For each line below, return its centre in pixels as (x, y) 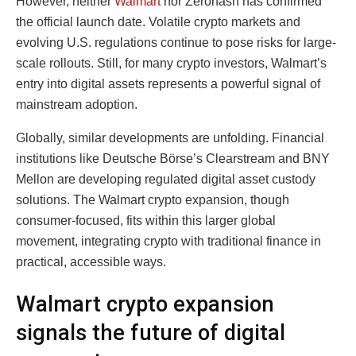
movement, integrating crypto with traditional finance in (168, 241)
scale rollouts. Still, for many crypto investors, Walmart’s (171, 63)
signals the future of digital (151, 333)
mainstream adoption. (77, 104)
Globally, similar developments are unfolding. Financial (170, 137)
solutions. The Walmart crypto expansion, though (153, 199)
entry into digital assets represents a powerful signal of (168, 83)
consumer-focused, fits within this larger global (146, 220)
